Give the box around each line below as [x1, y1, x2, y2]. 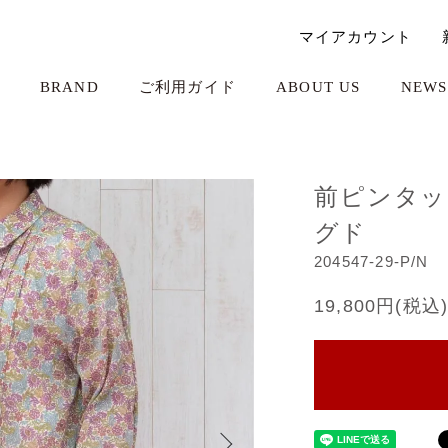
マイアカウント [298, 27, 412, 45]
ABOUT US [276, 78, 361, 95]
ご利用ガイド [138, 78, 236, 95]
